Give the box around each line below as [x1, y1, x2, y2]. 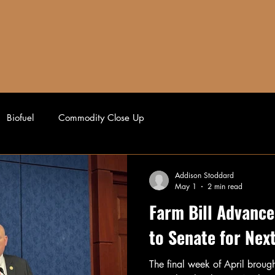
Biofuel [7, 111, 34, 123]
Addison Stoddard [175, 170, 234, 180]
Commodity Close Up [58, 111, 144, 123]
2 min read [207, 181, 242, 192]
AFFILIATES [8, 34, 63, 54]
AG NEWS [216, 34, 263, 54]
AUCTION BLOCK [96, 34, 179, 54]
